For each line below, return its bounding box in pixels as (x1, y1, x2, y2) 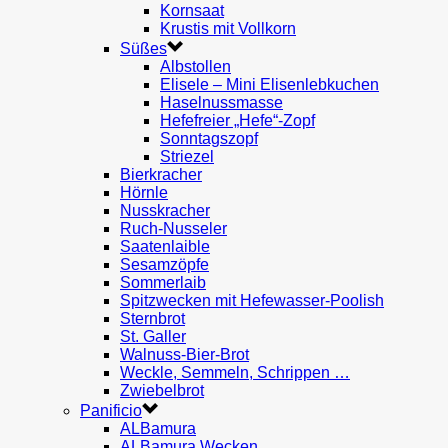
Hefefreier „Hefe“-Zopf (160, 112, 315, 129)
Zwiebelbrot (120, 382, 204, 399)
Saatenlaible (120, 238, 210, 255)
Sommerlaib (120, 274, 206, 291)
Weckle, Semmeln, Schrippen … (120, 364, 350, 381)
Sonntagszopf (160, 130, 258, 147)
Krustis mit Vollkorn (160, 20, 296, 37)
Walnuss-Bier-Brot (120, 346, 249, 363)
